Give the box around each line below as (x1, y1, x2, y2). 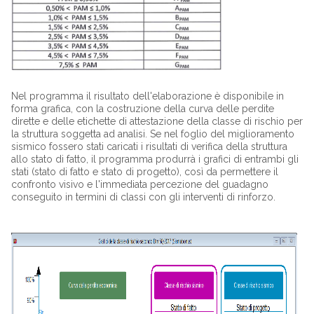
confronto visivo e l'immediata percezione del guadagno (11, 179, 268, 190)
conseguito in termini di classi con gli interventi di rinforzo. (11, 191, 275, 203)
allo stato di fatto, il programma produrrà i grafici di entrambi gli (11, 153, 299, 165)
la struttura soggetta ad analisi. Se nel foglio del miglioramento (11, 128, 294, 139)
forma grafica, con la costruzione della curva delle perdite (11, 103, 274, 114)
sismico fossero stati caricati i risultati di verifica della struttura (11, 141, 287, 152)
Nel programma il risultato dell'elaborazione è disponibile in (11, 90, 284, 102)
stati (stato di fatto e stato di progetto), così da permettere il (11, 166, 278, 177)
